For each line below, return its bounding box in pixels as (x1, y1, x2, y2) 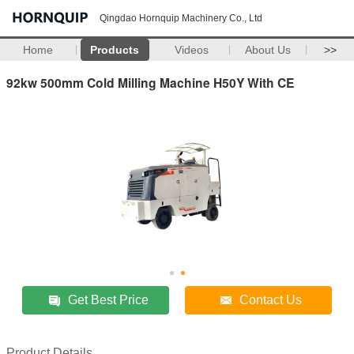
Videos (174, 43, 209, 56)
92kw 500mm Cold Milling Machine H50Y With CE (6, 73, 294, 92)
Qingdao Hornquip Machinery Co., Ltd (100, 13, 262, 24)
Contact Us (239, 292, 303, 307)
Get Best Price (68, 292, 149, 307)
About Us (245, 43, 292, 56)
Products (90, 43, 140, 56)
